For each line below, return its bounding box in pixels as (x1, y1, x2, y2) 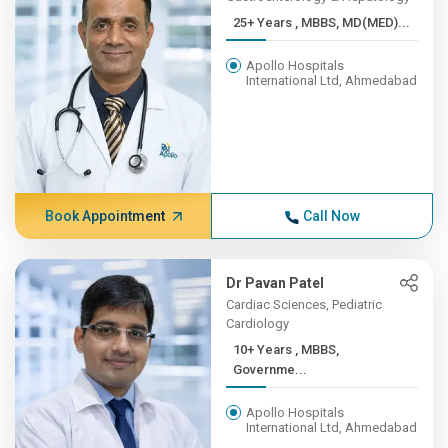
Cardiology (226, 316, 290, 331)
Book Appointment (44, 208, 165, 224)
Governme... (233, 362, 308, 377)
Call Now (302, 208, 360, 224)
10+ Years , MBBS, (233, 342, 296, 357)
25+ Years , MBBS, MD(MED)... (342, 15, 411, 30)
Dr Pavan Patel (226, 275, 325, 291)
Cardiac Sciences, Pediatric (226, 297, 383, 312)
